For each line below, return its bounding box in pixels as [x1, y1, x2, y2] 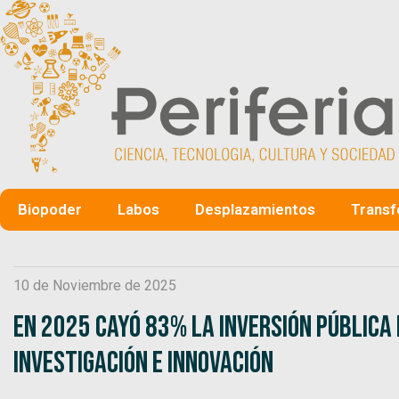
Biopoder [18, 199, 82, 218]
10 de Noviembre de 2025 [13, 276, 176, 294]
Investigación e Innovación [13, 344, 273, 381]
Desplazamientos [195, 199, 315, 218]
